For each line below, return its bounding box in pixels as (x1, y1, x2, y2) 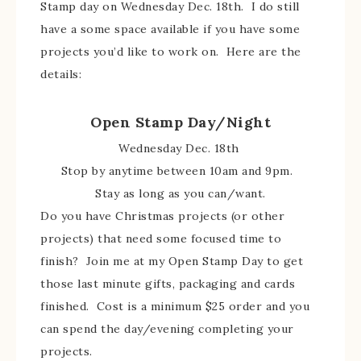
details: (40, 67, 81, 82)
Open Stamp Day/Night (90, 113, 271, 132)
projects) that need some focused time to (40, 231, 281, 247)
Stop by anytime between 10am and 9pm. (60, 164, 301, 179)
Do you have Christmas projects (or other (40, 209, 284, 224)
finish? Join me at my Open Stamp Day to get (40, 254, 303, 269)
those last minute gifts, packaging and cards (40, 276, 295, 292)
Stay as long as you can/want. (95, 186, 266, 201)
